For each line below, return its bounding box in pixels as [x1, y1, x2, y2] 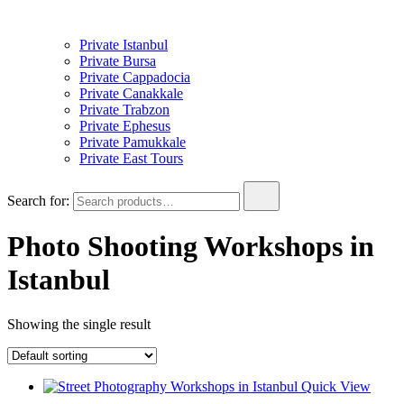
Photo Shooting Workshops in [7, 230, 374, 263]
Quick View [301, 378, 371, 394]
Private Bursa [79, 53, 156, 69]
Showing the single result [7, 316, 151, 332]
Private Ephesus [79, 118, 170, 133]
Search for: [7, 193, 69, 208]
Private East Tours [79, 151, 183, 166]
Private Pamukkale [79, 134, 186, 150]
